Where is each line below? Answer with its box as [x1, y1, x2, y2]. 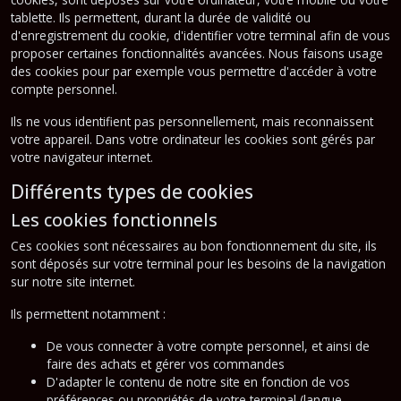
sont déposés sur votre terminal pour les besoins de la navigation [11, 254, 386, 272]
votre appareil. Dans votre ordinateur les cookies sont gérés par [11, 130, 375, 148]
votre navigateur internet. [11, 148, 153, 166]
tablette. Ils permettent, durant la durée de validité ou [11, 8, 311, 26]
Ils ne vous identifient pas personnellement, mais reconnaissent [11, 112, 373, 130]
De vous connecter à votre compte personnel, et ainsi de [47, 337, 370, 354]
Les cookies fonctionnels [11, 207, 218, 232]
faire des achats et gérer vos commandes [47, 354, 285, 372]
